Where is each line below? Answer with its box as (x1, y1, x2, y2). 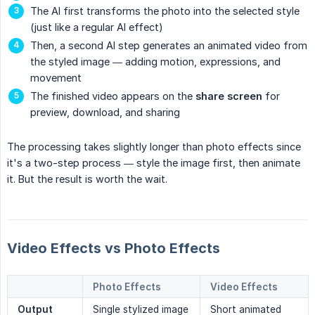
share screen (195, 90, 262, 103)
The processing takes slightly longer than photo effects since (7, 141, 301, 153)
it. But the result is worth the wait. (7, 173, 167, 186)
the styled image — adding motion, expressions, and (30, 56, 281, 68)
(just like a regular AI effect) (30, 21, 163, 34)
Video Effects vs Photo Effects (7, 240, 220, 257)
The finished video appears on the (30, 90, 195, 103)
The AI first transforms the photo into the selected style (30, 5, 300, 18)
